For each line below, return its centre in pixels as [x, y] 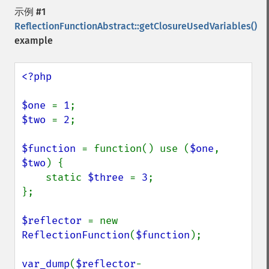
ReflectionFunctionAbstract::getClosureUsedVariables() [136, 26]
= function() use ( [136, 149]
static [67, 177]
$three [109, 177]
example [34, 41]
